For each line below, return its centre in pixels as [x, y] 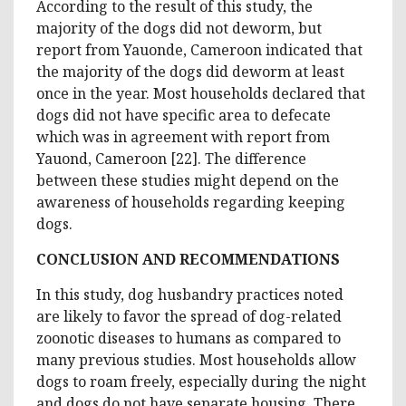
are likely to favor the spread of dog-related [189, 316]
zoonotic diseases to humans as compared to [188, 338]
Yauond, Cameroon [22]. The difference [171, 158]
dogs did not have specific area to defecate [184, 115]
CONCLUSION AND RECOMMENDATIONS [188, 259]
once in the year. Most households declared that [201, 93]
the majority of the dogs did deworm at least [190, 71]
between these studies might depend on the [188, 180]
